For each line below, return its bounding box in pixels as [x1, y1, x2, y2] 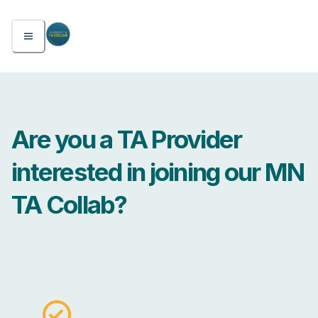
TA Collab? [11, 190, 127, 220]
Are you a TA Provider [11, 124, 242, 155]
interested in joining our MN [11, 157, 304, 187]
